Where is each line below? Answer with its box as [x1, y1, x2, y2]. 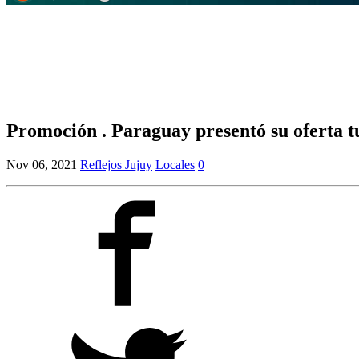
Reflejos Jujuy [80, 158, 152, 172]
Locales [155, 158, 195, 172]
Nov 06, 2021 [6, 158, 77, 172]
